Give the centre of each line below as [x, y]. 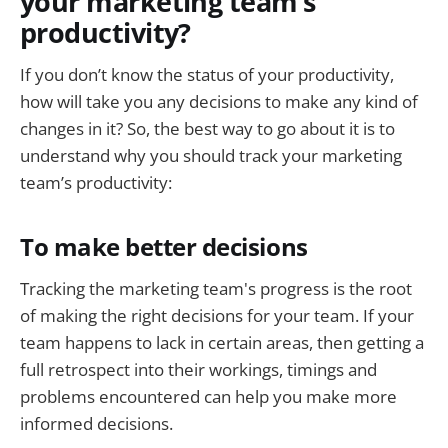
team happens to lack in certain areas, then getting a [222, 342]
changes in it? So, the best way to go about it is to [207, 129]
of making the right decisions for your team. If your [217, 315]
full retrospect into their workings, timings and [198, 369]
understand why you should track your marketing [211, 156]
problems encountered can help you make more [208, 396]
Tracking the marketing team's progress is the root [216, 288]
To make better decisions [164, 247]
